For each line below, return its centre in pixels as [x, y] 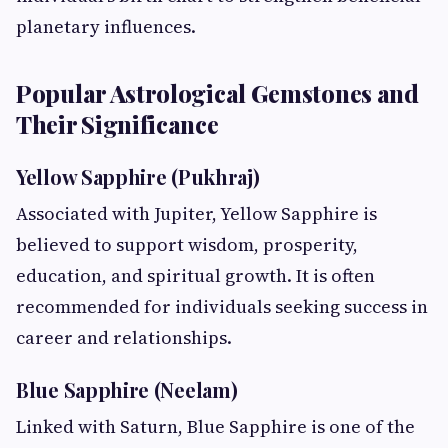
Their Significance [117, 124]
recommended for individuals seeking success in [222, 307]
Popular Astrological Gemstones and [217, 93]
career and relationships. [124, 338]
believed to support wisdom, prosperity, [187, 245]
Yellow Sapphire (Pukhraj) [138, 177]
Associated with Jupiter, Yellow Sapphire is [196, 214]
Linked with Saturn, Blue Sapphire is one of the [215, 427]
